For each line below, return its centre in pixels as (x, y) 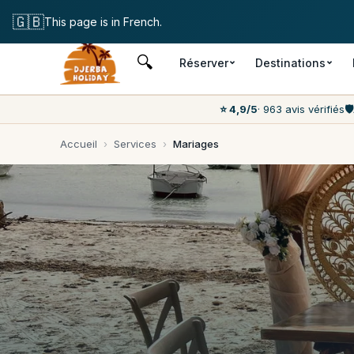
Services (135, 144)
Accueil (79, 144)
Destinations (290, 62)
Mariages (196, 144)
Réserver (203, 62)
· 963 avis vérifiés (301, 109)
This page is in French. (103, 22)
